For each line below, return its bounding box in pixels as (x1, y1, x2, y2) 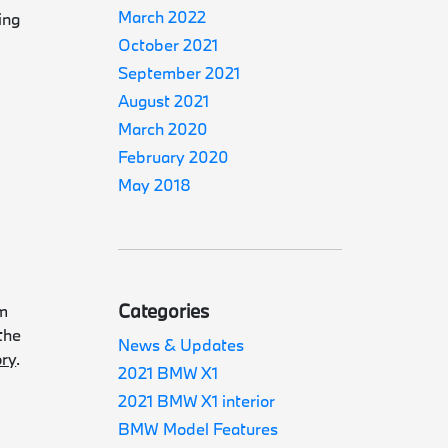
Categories (118, 299, 210, 323)
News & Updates (118, 334, 245, 355)
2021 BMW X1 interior (118, 390, 276, 411)
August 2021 (118, 90, 210, 111)
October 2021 (118, 34, 219, 55)
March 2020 (118, 118, 209, 139)
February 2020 (118, 146, 230, 167)
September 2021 (118, 62, 241, 83)
